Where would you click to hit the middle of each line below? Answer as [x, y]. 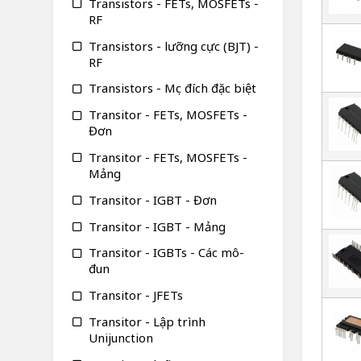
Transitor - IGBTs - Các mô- [166, 253]
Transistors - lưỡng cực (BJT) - [173, 46]
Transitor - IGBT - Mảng [157, 226]
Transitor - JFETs [135, 295]
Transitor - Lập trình [147, 321]
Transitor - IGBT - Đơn [152, 199]
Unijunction [120, 337]
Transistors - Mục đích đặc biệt [172, 88]
